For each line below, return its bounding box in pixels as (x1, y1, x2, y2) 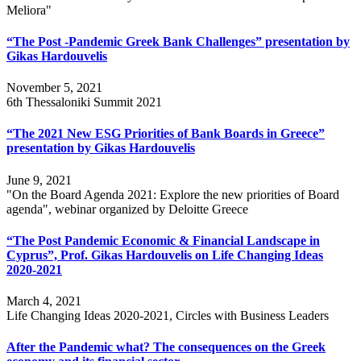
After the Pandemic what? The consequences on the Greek (6, 340, 326, 355)
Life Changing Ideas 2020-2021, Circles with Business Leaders (6, 309, 329, 323)
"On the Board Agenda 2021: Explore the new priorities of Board (6, 187, 339, 201)
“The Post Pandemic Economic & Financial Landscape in (6, 233, 320, 247)
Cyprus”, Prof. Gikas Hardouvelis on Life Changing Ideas (6, 247, 323, 262)
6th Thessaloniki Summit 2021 (6, 95, 162, 110)
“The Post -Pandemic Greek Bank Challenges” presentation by (6, 34, 350, 48)
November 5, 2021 (6, 81, 102, 95)
